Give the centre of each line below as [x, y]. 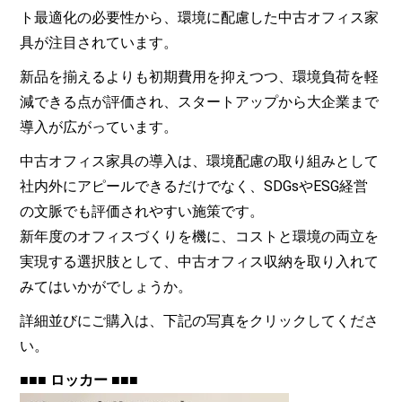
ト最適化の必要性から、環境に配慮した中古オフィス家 [200, 18]
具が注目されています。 [99, 43]
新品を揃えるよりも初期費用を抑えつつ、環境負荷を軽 [200, 77]
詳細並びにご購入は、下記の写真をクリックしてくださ [200, 321]
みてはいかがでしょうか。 [106, 287]
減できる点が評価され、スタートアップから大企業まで [200, 102]
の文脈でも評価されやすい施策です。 [142, 212]
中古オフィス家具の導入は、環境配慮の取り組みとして [200, 162]
